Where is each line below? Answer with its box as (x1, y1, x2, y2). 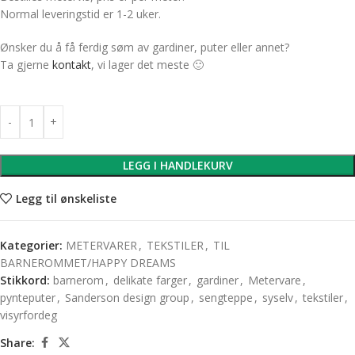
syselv (262, 290, 293, 305)
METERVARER (66, 238, 137, 253)
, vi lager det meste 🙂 (91, 57, 204, 72)
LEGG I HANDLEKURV (122, 158, 233, 173)
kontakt (52, 57, 91, 72)
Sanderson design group (65, 290, 189, 305)
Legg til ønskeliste (15, 190, 116, 206)
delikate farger (113, 273, 187, 288)
